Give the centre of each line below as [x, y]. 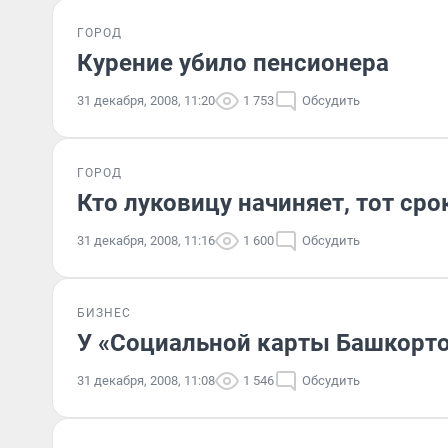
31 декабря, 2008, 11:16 [146, 240]
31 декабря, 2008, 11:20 [146, 100]
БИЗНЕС [104, 313]
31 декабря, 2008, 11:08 [146, 380]
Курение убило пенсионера [233, 63]
